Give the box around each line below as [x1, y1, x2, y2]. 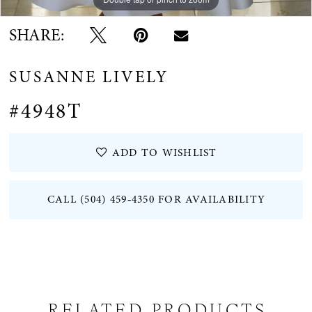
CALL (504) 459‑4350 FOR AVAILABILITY [47, 192, 266, 208]
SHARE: [9, 24, 65, 47]
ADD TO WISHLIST [111, 145, 217, 160]
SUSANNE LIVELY [9, 65, 169, 88]
